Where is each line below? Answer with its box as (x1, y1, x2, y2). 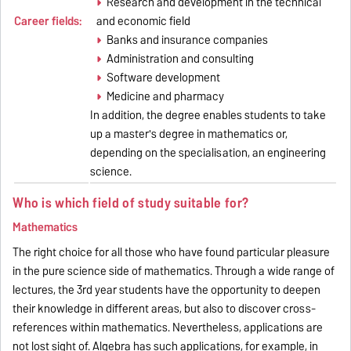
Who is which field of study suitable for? (13, 190, 249, 214)
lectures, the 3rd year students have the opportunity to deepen (13, 280, 321, 299)
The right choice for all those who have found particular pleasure (13, 242, 331, 262)
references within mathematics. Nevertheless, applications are (13, 317, 324, 337)
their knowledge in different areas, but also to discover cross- (13, 299, 317, 318)
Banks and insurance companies (106, 30, 268, 49)
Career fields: (14, 11, 82, 31)
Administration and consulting (106, 49, 254, 68)
